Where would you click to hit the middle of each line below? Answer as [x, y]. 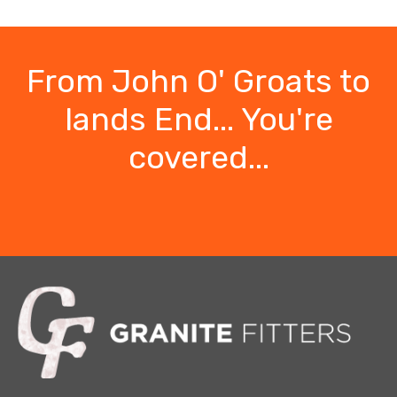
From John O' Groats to [198, 81]
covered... [198, 157]
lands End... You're [198, 119]
